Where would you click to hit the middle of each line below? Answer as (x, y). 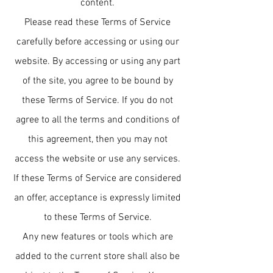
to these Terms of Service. (97, 218)
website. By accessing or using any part (97, 62)
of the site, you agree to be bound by (97, 81)
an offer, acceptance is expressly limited (97, 198)
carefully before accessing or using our (97, 42)
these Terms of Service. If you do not (97, 101)
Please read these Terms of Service (97, 23)
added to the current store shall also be (97, 257)
